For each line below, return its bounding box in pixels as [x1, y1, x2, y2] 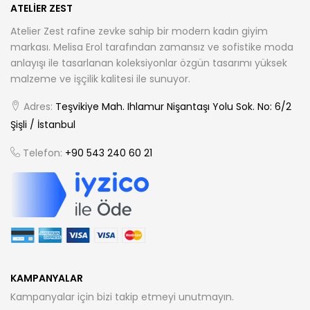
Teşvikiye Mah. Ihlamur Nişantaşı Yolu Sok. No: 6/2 [53, 100, 291, 114]
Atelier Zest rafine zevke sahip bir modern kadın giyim [10, 24, 268, 39]
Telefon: [20, 146, 62, 161]
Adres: [21, 100, 53, 114]
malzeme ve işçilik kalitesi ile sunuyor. [10, 72, 190, 86]
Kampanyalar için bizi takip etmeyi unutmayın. [10, 290, 234, 304]
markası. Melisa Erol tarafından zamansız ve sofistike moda [10, 40, 293, 55]
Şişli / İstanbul [10, 118, 75, 132]
